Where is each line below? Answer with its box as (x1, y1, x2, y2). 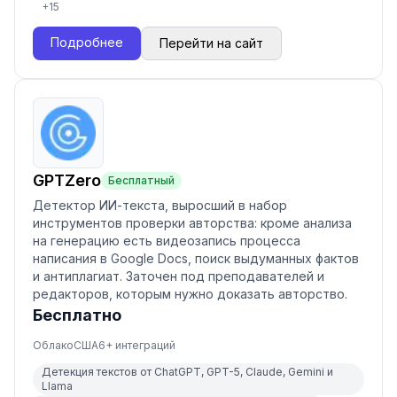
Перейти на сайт (160, 35, 263, 51)
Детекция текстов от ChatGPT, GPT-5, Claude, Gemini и (42, 365, 333, 378)
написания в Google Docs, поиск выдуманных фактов (33, 251, 359, 266)
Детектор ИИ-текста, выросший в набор (33, 198, 287, 213)
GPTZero (33, 171, 101, 190)
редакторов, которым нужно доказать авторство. (33, 286, 347, 301)
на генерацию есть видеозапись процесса (33, 233, 300, 248)
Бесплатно (33, 306, 121, 324)
